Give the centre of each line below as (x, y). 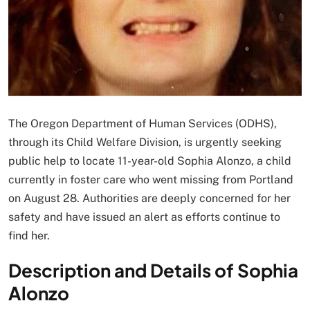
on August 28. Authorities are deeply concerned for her (149, 199)
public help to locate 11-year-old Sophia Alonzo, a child (150, 161)
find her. (29, 236)
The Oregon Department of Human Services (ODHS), (143, 124)
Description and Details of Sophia (153, 271)
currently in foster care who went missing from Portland (151, 180)
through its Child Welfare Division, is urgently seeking (145, 143)
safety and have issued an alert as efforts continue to (144, 217)
